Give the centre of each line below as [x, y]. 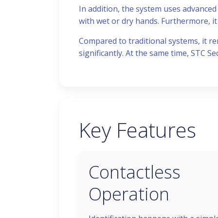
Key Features [137, 130]
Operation [129, 194]
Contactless [135, 172]
